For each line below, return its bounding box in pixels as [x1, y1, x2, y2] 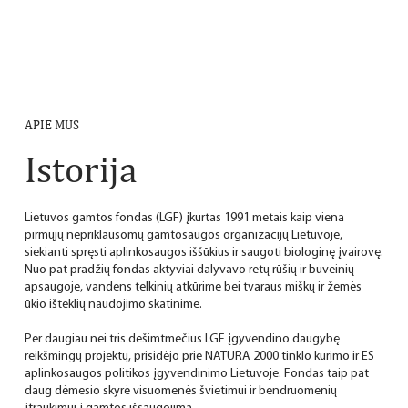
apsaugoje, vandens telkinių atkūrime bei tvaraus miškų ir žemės [24, 280, 362, 294]
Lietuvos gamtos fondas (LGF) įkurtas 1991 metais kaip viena [24, 210, 344, 225]
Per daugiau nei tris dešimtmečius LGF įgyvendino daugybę [24, 331, 340, 346]
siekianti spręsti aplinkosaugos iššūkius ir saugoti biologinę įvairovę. [24, 245, 383, 260]
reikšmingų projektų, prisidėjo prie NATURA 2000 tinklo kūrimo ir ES [24, 349, 374, 363]
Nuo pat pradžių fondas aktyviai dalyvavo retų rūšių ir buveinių [24, 262, 354, 277]
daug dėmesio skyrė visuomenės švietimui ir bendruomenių [24, 383, 337, 398]
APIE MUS [24, 117, 79, 132]
